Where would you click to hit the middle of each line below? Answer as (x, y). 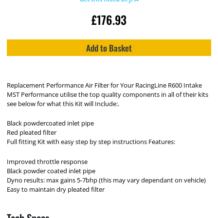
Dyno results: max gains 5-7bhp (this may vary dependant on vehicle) (107, 180)
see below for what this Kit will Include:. (63, 103)
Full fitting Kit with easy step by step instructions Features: (91, 142)
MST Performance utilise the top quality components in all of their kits (108, 94)
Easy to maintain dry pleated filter (56, 189)
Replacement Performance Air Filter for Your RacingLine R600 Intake (105, 85)
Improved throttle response (47, 161)
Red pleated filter (32, 133)
